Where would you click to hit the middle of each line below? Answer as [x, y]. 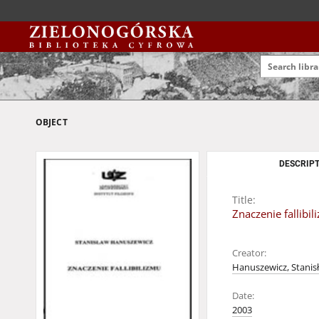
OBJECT [52, 122]
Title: [244, 200]
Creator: [249, 253]
